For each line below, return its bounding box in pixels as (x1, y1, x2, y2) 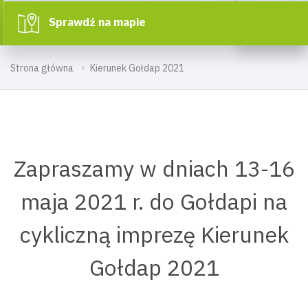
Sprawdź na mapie (46, 15, 146, 29)
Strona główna (10, 62, 74, 74)
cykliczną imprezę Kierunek (19, 220, 289, 249)
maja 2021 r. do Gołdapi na (21, 187, 287, 216)
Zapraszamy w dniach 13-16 (13, 154, 295, 183)
